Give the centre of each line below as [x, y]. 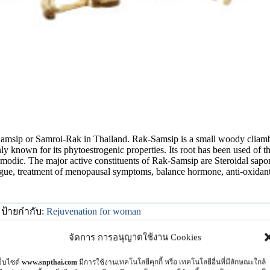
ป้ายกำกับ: [24, 211]
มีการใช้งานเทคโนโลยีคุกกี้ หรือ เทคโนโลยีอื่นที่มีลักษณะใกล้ [171, 262]
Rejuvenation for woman [94, 211]
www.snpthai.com [49, 262]
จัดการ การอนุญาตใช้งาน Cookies [135, 237]
